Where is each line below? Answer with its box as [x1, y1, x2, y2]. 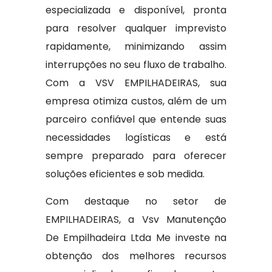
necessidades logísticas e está [45, 131, 227, 144]
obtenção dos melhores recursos [45, 249, 227, 263]
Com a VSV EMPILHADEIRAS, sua [45, 76, 227, 90]
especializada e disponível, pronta [45, 3, 227, 17]
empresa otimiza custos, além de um [45, 94, 227, 108]
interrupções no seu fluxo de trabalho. [45, 58, 227, 72]
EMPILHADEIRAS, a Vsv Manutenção [45, 212, 227, 226]
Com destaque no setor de [45, 194, 227, 208]
